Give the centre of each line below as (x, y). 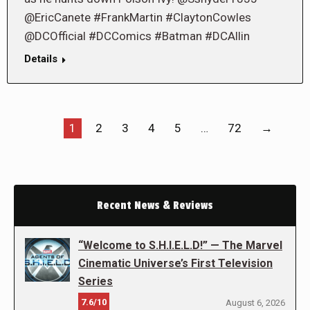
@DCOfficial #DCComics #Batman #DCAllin (137, 36)
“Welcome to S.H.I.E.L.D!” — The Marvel (180, 246)
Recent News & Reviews (155, 206)
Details (41, 59)
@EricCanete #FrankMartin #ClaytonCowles (138, 18)
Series (95, 282)
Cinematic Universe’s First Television (175, 264)
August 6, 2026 (255, 303)
